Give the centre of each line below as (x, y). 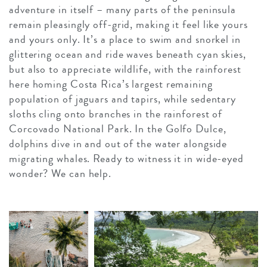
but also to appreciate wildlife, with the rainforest (125, 69)
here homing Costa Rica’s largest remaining (111, 84)
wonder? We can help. (60, 174)
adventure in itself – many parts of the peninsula (123, 10)
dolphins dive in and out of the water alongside (118, 144)
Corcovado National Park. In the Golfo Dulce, (118, 129)
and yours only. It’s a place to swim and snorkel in (125, 40)
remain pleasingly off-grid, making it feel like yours (128, 25)
